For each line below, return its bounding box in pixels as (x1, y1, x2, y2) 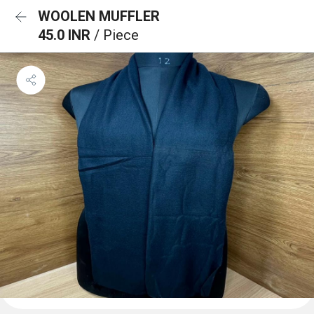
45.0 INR (38, 27, 94, 43)
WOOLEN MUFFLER (38, 8, 160, 25)
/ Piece (94, 27, 139, 43)
